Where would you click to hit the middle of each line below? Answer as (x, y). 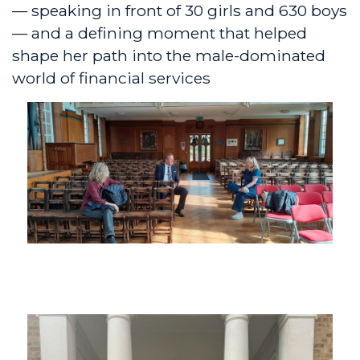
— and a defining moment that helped (160, 33)
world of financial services (111, 78)
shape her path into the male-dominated (169, 56)
